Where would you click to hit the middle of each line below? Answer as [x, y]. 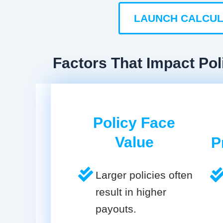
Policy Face [134, 123]
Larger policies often [144, 175]
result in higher [131, 192]
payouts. [116, 209]
